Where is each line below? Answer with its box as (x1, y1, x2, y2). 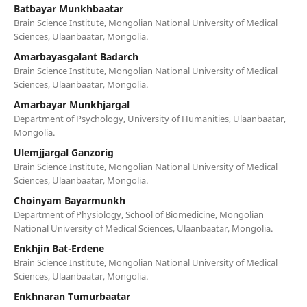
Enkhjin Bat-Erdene (13, 241, 104, 255)
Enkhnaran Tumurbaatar (13, 289, 130, 303)
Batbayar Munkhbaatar (13, 1, 123, 15)
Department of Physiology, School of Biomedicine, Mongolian (13, 208, 264, 221)
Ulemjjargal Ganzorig (13, 145, 114, 159)
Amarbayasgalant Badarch (13, 49, 138, 63)
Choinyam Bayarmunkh (13, 193, 125, 207)
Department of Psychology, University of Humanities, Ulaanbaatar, (13, 112, 286, 125)
